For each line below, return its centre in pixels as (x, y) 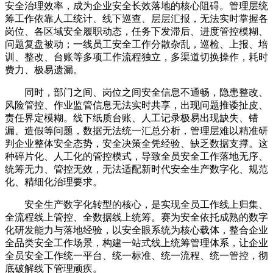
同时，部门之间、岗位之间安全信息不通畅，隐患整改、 (146, 93)
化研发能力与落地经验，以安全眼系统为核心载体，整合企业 (136, 230)
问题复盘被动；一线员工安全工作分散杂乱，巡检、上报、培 (136, 44)
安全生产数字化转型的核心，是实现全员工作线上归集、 (146, 205)
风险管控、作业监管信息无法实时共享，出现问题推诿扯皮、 (136, 105)
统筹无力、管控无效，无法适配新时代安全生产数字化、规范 (136, 169)
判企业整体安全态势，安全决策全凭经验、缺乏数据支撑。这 (136, 144)
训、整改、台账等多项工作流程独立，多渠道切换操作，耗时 (136, 57)
